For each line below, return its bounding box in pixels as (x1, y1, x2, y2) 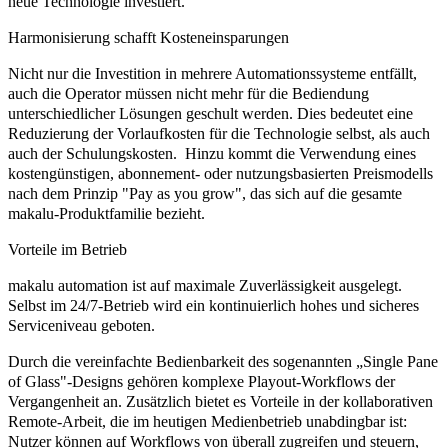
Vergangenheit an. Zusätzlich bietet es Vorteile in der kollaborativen (8, 392, 433, 410)
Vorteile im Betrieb (8, 240, 135, 258)
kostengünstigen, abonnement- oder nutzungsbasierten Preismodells (8, 164, 433, 182)
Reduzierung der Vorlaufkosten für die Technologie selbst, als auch (8, 124, 430, 142)
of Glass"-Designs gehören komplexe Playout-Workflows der (8, 372, 395, 390)
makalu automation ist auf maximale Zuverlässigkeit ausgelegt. (8, 276, 402, 294)
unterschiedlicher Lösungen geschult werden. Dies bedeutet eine (8, 104, 413, 122)
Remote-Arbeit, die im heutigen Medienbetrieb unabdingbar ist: (8, 412, 407, 430)
